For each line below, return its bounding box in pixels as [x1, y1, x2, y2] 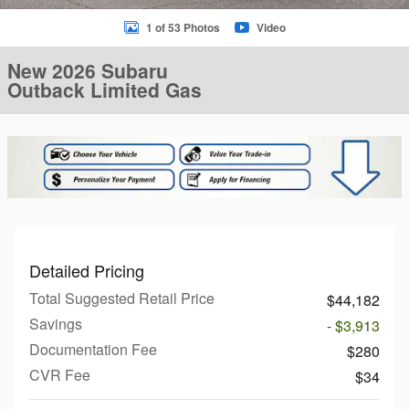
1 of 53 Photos [145, 19, 220, 36]
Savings [29, 313, 82, 335]
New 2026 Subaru [7, 57, 168, 84]
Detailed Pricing [29, 258, 144, 283]
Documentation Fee [29, 339, 157, 361]
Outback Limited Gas [7, 76, 202, 103]
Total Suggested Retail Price [29, 288, 215, 309]
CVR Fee [29, 364, 90, 386]
